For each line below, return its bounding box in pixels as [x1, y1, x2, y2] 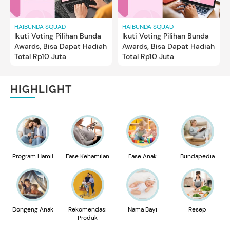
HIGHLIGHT [10, 83, 72, 95]
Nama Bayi [128, 205, 157, 214]
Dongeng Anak [12, 205, 53, 214]
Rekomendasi [68, 205, 107, 214]
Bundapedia [180, 151, 215, 160]
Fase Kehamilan [66, 151, 109, 160]
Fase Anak [128, 151, 157, 160]
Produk [78, 213, 98, 222]
